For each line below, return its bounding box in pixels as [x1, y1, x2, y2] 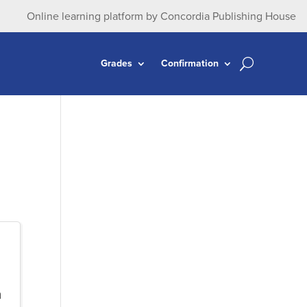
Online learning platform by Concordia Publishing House [26, 8, 296, 24]
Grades [100, 56, 132, 71]
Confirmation [160, 56, 219, 71]
